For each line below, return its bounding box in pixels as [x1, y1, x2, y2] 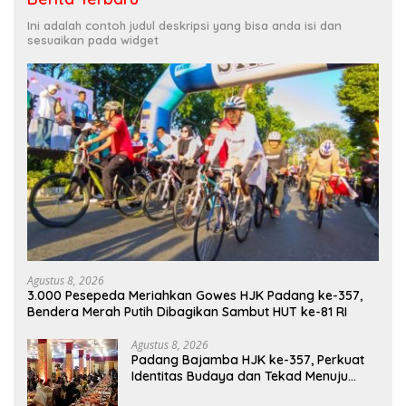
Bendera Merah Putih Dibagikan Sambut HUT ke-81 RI [27, 304, 347, 321]
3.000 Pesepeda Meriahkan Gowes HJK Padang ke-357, [27, 287, 362, 304]
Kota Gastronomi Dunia [131, 384, 274, 401]
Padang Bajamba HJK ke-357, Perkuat [131, 352, 364, 369]
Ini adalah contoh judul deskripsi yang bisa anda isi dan [27, 18, 342, 34]
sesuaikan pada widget [27, 33, 159, 48]
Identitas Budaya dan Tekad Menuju [131, 368, 348, 385]
